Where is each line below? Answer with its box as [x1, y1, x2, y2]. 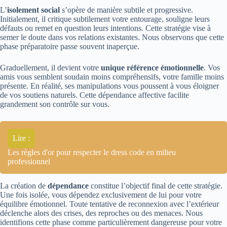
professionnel [8, 157, 50, 166]
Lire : [13, 134, 30, 143]
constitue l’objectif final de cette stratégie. [89, 181, 222, 191]
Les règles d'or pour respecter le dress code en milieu [8, 148, 176, 157]
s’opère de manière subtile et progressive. [60, 6, 193, 15]
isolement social [7, 6, 60, 15]
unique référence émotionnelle [101, 63, 204, 72]
